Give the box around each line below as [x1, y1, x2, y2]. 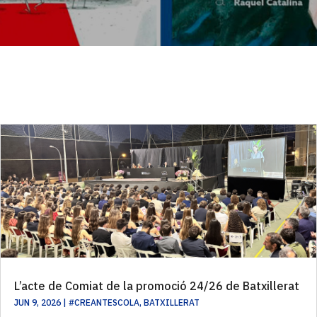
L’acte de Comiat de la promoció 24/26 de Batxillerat [14, 278, 299, 293]
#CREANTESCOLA [69, 296, 139, 308]
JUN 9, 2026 [14, 296, 61, 308]
